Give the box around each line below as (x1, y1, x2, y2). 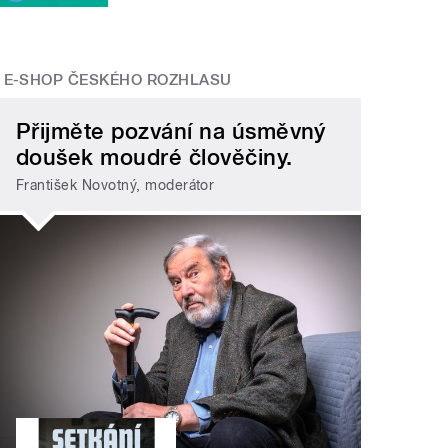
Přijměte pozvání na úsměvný (16, 117, 326, 144)
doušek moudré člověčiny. (16, 143, 293, 170)
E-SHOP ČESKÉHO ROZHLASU (3, 71, 232, 90)
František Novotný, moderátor (16, 177, 215, 194)
